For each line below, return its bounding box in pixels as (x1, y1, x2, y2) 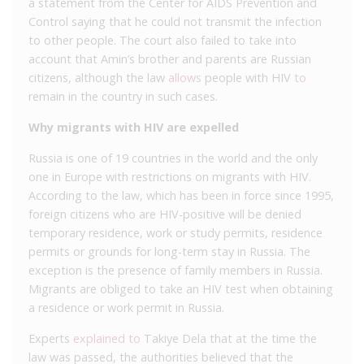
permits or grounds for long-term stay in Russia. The (28, 243, 310, 259)
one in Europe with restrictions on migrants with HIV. (28, 168, 311, 184)
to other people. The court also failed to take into (28, 32, 297, 48)
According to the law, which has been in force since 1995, (28, 187, 334, 203)
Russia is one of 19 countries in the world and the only (28, 149, 318, 166)
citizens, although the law (28, 69, 168, 85)
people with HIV (201, 69, 294, 85)
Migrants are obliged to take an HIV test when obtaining (28, 280, 333, 297)
